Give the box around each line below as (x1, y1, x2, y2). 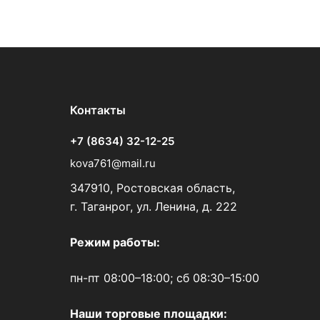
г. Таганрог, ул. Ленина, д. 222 (70, 199, 237, 214)
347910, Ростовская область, (70, 181, 235, 195)
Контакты (70, 103, 126, 117)
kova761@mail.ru (70, 156, 156, 170)
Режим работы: (70, 235, 160, 249)
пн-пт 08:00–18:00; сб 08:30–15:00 (70, 271, 259, 285)
